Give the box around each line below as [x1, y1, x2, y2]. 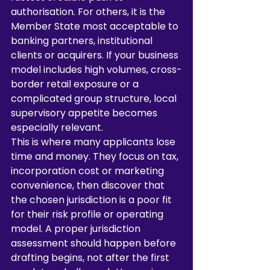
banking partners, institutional [11, 34, 155, 48]
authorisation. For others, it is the [11, 5, 168, 19]
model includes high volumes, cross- [11, 63, 182, 77]
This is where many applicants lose [11, 135, 178, 149]
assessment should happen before [11, 236, 178, 250]
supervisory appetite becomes [11, 106, 160, 120]
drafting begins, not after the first [11, 251, 172, 265]
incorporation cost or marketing [11, 164, 166, 178]
